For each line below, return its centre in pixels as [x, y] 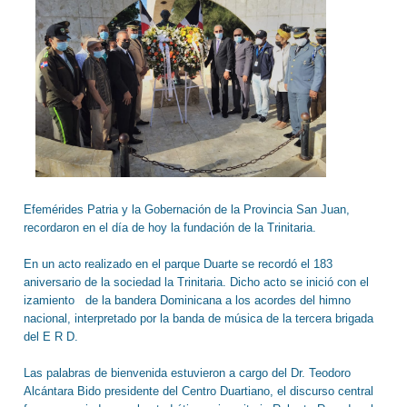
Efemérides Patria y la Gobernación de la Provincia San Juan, [187, 209]
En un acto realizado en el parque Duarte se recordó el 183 [178, 263]
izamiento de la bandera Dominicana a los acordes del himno [187, 300]
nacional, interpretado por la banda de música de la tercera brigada [199, 318]
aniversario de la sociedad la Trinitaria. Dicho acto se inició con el [196, 282]
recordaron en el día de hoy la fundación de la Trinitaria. [170, 227]
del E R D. [51, 336]
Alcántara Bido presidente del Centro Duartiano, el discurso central [199, 391]
